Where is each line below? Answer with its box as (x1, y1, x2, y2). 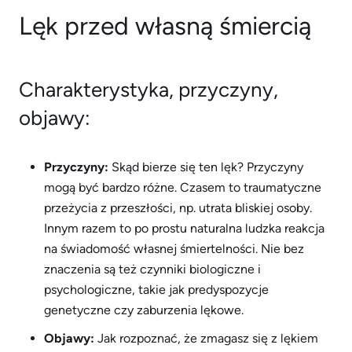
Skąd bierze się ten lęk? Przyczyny (108, 159, 303, 174)
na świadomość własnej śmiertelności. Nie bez (44, 241, 304, 256)
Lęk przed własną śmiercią (19, 11, 311, 41)
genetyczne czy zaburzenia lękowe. (44, 302, 244, 317)
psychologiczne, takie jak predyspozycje (44, 282, 269, 297)
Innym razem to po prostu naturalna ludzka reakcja (44, 221, 324, 236)
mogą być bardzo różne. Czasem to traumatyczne (44, 180, 321, 195)
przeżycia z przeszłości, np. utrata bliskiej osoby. (44, 200, 312, 215)
